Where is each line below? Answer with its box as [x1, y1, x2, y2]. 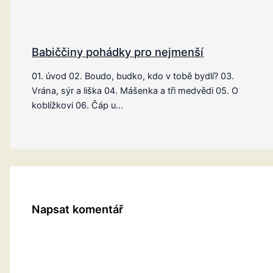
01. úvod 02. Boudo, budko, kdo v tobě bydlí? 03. [32, 71, 235, 82]
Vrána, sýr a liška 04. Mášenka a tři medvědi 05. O [32, 85, 239, 97]
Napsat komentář [32, 202, 124, 216]
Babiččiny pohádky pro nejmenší [32, 44, 204, 58]
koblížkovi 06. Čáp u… [32, 100, 124, 112]
